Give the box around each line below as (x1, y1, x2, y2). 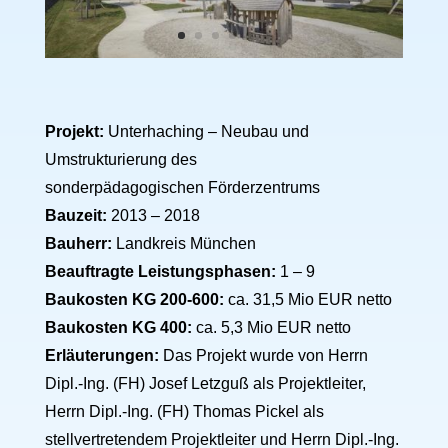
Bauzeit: (44, 206, 107, 224)
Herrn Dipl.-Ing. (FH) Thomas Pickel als (44, 402, 324, 420)
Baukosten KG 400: (44, 318, 192, 336)
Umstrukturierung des (44, 150, 197, 168)
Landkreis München (111, 234, 256, 252)
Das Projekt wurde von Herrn (158, 346, 368, 364)
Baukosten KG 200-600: (44, 290, 224, 308)
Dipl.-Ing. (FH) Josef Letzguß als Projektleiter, (44, 374, 366, 392)
